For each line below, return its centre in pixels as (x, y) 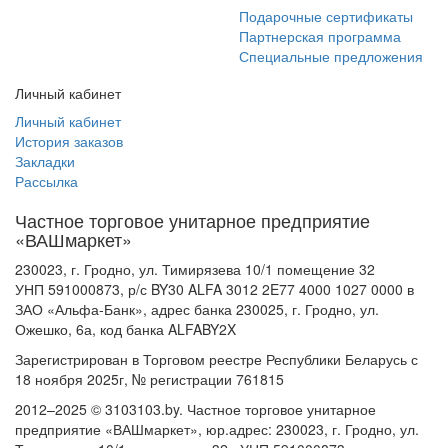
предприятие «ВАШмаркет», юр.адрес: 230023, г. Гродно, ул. (217, 429)
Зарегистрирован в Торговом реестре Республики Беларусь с (216, 359)
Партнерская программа (320, 36)
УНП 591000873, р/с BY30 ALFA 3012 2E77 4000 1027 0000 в (214, 289)
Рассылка (46, 181)
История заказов (69, 141)
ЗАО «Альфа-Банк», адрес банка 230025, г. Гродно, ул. (197, 309)
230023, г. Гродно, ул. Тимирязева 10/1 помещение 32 (195, 269)
